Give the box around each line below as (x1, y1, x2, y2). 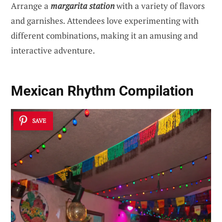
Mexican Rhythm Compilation (11, 83, 194, 100)
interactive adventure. (11, 45, 95, 56)
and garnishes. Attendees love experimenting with (11, 15, 199, 27)
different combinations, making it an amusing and (11, 30, 198, 42)
